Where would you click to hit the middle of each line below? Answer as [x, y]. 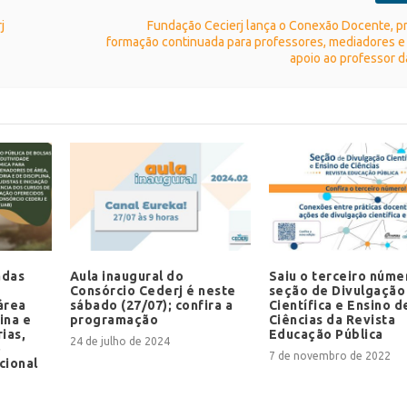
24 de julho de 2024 [119, 342]
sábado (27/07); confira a [151, 306]
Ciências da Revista [332, 320]
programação [114, 320]
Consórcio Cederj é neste [153, 291]
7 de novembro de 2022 [329, 356]
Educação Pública [326, 335]
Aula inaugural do [127, 277]
